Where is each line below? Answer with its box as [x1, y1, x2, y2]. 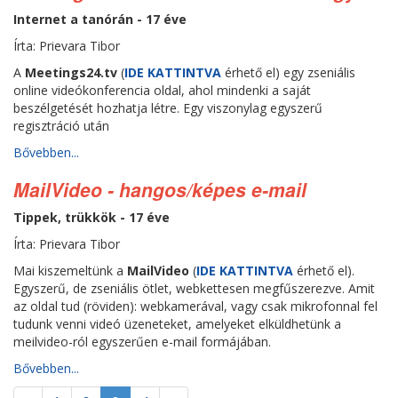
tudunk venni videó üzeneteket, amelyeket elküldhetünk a [13, 315, 341, 332]
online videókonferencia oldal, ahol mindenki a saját [13, 82, 311, 99]
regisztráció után [13, 117, 109, 134]
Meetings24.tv [25, 64, 121, 81]
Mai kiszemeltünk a [13, 262, 127, 279]
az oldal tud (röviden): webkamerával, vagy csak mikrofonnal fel [13, 298, 378, 314]
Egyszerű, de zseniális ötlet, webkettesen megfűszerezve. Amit [13, 280, 375, 297]
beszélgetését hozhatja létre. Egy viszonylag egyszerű [13, 99, 322, 116]
